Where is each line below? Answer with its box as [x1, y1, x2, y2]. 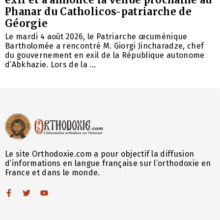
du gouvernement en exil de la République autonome [5, 51, 205, 60]
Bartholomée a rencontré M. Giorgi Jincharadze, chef [5, 41, 204, 51]
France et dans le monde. [5, 167, 100, 177]
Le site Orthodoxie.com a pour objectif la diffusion [5, 149, 194, 159]
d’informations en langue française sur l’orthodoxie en [5, 158, 211, 168]
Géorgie [5, 17, 48, 30]
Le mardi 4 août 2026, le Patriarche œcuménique [5, 32, 188, 42]
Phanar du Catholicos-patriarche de [5, 5, 192, 18]
